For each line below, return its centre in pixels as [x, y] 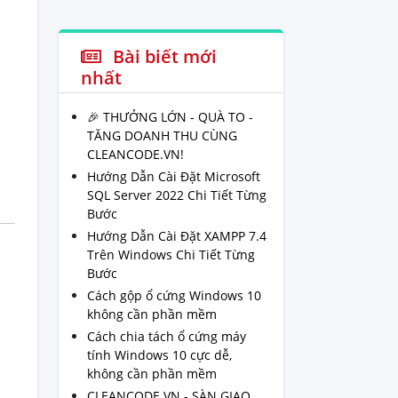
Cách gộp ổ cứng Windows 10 [174, 296]
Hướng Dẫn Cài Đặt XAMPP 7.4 [176, 236]
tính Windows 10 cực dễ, [159, 355]
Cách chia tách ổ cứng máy [166, 337]
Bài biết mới [162, 57]
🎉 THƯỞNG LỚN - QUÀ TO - [170, 117]
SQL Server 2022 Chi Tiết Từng [176, 195]
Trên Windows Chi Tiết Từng [171, 255]
